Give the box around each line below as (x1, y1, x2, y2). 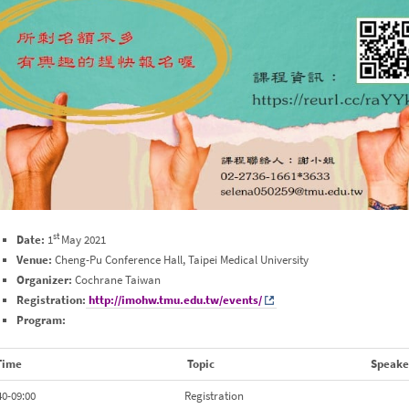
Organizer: (16, 271, 75, 288)
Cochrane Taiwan (74, 271, 161, 288)
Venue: (16, 251, 55, 267)
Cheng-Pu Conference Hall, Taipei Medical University (54, 251, 309, 267)
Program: (16, 311, 66, 328)
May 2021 (60, 231, 106, 247)
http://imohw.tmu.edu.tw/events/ (88, 291, 262, 308)
